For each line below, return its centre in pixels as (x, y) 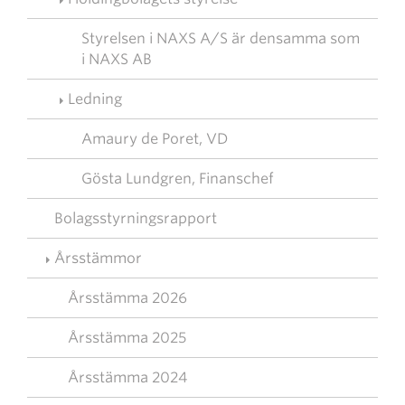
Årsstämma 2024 (127, 377)
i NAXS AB (117, 59)
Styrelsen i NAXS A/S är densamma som (221, 38)
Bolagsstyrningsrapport (136, 218)
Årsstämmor (98, 258)
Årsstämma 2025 (127, 338)
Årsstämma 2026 (127, 298)
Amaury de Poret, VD (155, 139)
